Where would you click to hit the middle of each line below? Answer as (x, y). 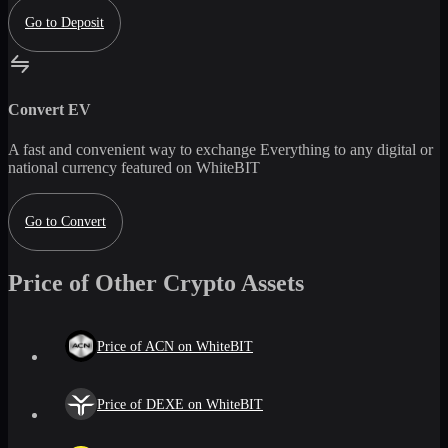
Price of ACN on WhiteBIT (175, 346)
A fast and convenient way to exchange (134, 149)
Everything (295, 149)
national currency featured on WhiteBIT (134, 167)
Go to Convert (65, 221)
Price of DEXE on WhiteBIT (180, 404)
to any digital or (381, 149)
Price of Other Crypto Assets (156, 283)
